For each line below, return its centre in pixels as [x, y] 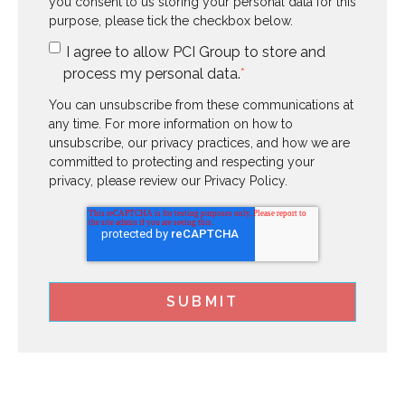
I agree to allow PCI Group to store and [196, 52]
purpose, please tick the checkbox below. [171, 21]
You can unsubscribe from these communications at [201, 105]
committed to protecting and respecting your [182, 162]
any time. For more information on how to [171, 124]
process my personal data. [152, 74]
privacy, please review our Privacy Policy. [168, 181]
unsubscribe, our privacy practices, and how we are [199, 143]
